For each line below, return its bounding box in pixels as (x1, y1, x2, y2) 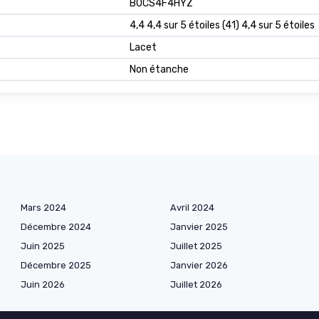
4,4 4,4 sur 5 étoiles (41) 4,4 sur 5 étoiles (130, 19, 315, 32)
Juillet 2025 (170, 241, 222, 252)
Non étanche (130, 63, 189, 76)
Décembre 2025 (21, 260, 91, 271)
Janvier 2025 (170, 221, 228, 233)
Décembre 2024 (21, 221, 91, 233)
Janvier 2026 (170, 260, 228, 271)
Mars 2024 (21, 202, 66, 214)
